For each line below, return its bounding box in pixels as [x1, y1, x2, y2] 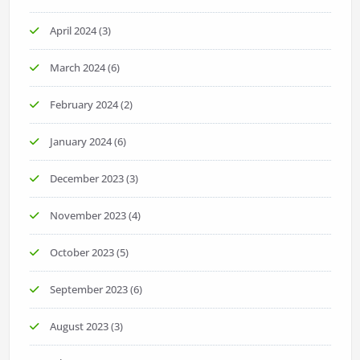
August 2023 [49, 319, 108, 334]
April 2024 [49, 23, 96, 39]
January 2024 [49, 134, 112, 149]
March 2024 [49, 60, 105, 76]
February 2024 [49, 97, 118, 112]
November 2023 [49, 208, 126, 223]
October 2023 [49, 245, 114, 260]
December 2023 [49, 171, 124, 186]
